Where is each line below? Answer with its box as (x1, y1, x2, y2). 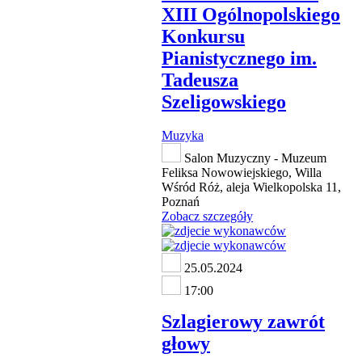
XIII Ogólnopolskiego (162, 3, 340, 25)
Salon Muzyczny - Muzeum (181, 151, 326, 166)
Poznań (162, 195, 200, 209)
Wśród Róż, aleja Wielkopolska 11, (162, 180, 341, 195)
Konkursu (162, 25, 245, 47)
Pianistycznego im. (162, 47, 317, 69)
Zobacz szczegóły (162, 209, 253, 224)
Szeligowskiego (162, 90, 286, 112)
